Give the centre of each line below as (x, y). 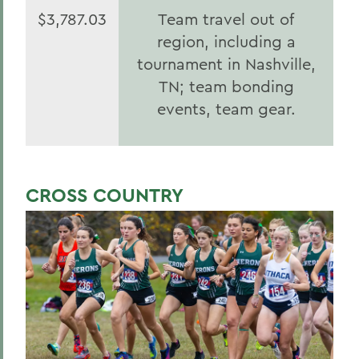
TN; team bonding (226, 86)
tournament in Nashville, (226, 64)
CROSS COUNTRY (105, 195)
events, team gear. (226, 109)
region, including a (226, 41)
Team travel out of (226, 19)
